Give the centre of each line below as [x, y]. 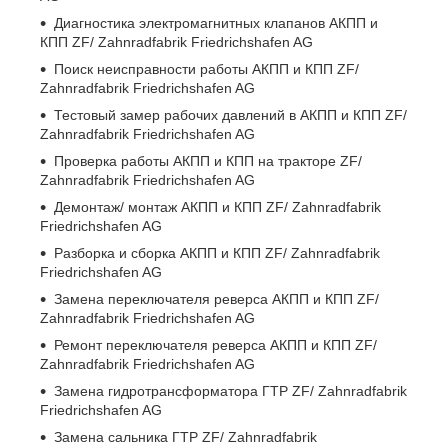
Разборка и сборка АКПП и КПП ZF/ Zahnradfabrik [217, 252]
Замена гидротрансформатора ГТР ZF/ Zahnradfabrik [230, 390]
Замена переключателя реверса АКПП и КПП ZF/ [216, 298]
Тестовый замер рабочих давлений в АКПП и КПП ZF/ [230, 114]
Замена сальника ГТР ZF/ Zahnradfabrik [185, 436]
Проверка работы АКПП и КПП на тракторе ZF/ [208, 160]
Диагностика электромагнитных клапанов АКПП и [216, 22]
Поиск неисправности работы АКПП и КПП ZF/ [206, 68]
